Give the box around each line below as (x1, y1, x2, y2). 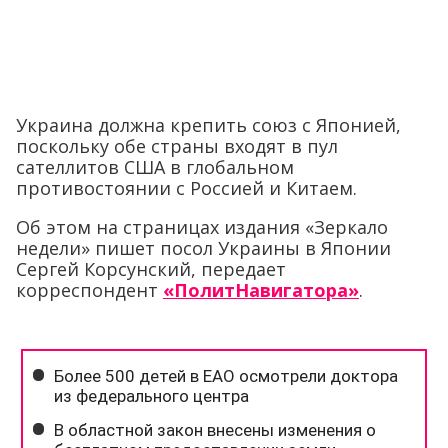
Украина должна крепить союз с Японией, (16, 113, 401, 138)
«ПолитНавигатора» (163, 278, 359, 303)
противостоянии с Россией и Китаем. (16, 176, 357, 201)
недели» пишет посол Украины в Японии (16, 236, 391, 261)
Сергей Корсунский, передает (16, 257, 286, 282)
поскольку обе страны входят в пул (16, 134, 338, 159)
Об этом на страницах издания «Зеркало (16, 215, 388, 240)
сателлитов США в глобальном (16, 155, 294, 180)
